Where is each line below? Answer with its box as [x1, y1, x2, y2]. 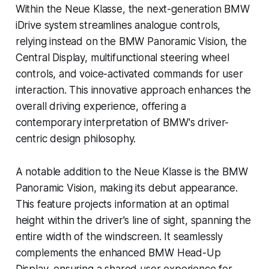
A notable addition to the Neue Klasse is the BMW [15, 166, 248, 178]
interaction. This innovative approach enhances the [15, 84, 252, 97]
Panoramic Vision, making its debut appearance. [15, 182, 238, 195]
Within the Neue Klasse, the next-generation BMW [15, 3, 250, 16]
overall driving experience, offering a [15, 100, 187, 113]
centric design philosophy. [15, 133, 136, 145]
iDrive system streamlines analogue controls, [15, 19, 221, 32]
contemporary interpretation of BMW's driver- [15, 116, 229, 129]
